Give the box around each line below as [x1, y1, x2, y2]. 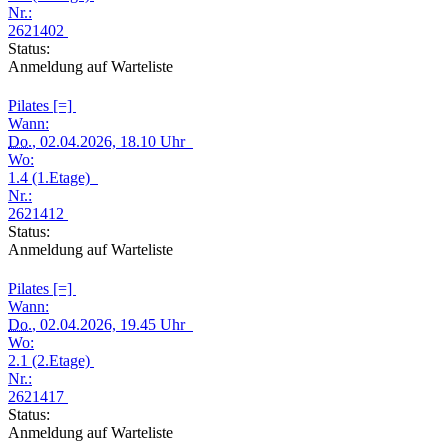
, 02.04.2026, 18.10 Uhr [32, 133, 193, 150]
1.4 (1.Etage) [8, 169, 98, 186]
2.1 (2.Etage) [8, 352, 94, 369]
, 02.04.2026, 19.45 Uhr [32, 316, 193, 333]
